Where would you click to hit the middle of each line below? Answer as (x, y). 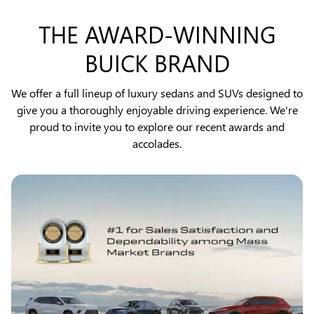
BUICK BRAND (157, 63)
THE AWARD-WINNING (157, 34)
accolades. (157, 143)
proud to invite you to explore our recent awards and (157, 126)
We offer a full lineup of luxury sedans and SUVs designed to (157, 93)
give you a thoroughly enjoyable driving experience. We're (157, 109)
